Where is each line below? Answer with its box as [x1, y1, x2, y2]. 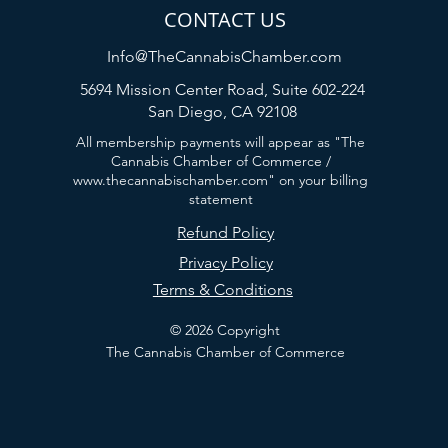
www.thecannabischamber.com [73, 171, 269, 189]
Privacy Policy [178, 253, 273, 272]
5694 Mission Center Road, [80, 80, 273, 99]
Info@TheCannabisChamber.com [107, 47, 343, 66]
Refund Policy [177, 223, 275, 242]
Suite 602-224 [272, 80, 366, 99]
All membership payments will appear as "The [76, 133, 366, 151]
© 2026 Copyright [170, 321, 281, 339]
